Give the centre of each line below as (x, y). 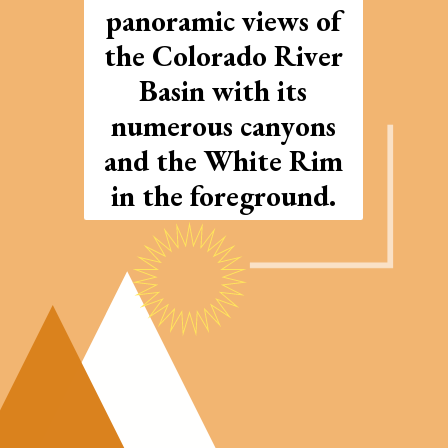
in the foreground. (223, 195)
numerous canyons (223, 125)
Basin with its (223, 90)
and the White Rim (223, 160)
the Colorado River (223, 55)
